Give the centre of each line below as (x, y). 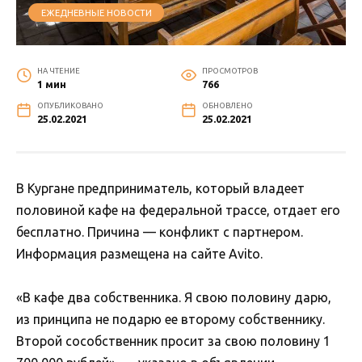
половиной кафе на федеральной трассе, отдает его (178, 210)
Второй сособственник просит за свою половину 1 (173, 341)
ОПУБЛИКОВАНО (70, 105)
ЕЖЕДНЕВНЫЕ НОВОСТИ (96, 13)
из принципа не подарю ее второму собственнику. (170, 319)
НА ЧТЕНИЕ (58, 70)
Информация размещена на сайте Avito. (139, 253)
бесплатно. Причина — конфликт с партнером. (160, 232)
